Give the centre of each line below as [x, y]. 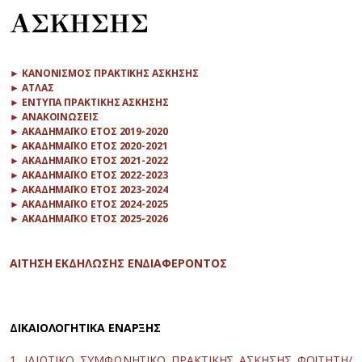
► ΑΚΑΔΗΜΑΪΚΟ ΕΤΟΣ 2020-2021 [89, 146]
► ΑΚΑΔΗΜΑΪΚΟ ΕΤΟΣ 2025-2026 [89, 219]
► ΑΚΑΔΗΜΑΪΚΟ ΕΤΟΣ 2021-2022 [89, 160]
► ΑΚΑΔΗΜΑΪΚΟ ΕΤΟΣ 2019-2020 [89, 131]
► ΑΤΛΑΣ [32, 88]
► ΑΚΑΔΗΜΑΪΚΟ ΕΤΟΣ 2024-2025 [89, 204]
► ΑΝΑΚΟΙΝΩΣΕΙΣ [54, 117]
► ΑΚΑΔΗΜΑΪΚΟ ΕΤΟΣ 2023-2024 [89, 189]
